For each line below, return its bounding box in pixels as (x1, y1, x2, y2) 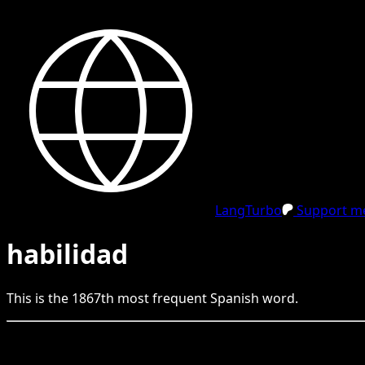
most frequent (114, 288, 210, 307)
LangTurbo (215, 201, 282, 219)
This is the (7, 288, 72, 307)
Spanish (210, 288, 259, 307)
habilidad (7, 236, 128, 272)
